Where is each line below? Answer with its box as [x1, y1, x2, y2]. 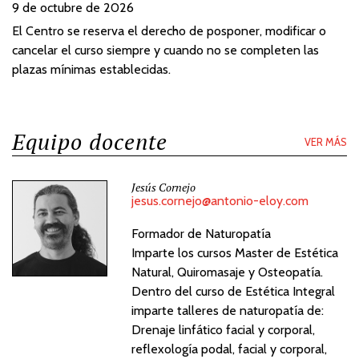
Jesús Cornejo [131, 179, 196, 196]
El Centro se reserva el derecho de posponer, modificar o [12, 23, 326, 39]
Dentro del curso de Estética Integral [131, 284, 336, 300]
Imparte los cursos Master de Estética [131, 245, 339, 261]
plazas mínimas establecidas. [12, 62, 171, 78]
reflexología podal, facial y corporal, [131, 341, 328, 357]
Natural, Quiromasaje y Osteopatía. [131, 264, 324, 280]
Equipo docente [12, 127, 167, 157]
